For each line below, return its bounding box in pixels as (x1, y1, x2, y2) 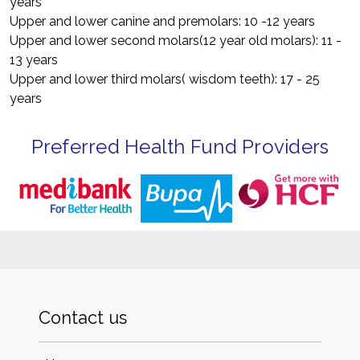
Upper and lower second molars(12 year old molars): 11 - (10, 33, 342, 48)
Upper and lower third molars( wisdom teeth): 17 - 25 (10, 72, 320, 87)
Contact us (39, 308, 127, 328)
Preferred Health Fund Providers (31, 135, 329, 158)
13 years (10, 52, 58, 67)
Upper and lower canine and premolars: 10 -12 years (10, 14, 315, 29)
